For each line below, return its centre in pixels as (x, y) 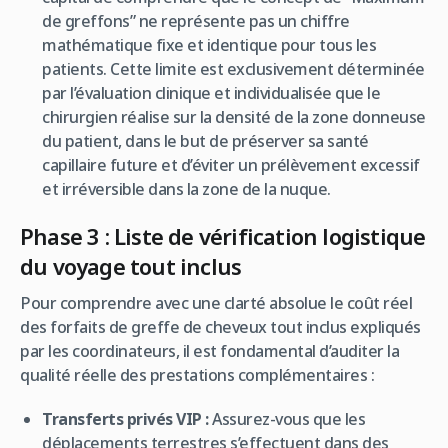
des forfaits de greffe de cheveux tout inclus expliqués (220, 326)
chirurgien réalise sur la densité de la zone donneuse (234, 116)
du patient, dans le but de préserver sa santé (205, 140)
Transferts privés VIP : (125, 418)
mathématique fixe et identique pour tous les (209, 44)
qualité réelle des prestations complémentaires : (197, 374)
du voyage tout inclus (131, 265)
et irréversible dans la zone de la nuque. (186, 188)
